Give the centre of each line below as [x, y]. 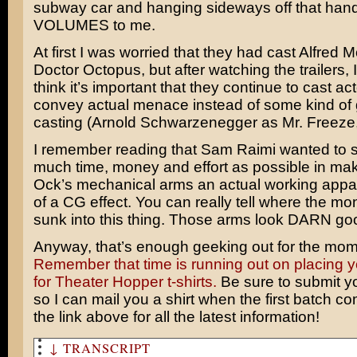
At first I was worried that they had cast [166, 52]
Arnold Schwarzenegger [174, 122]
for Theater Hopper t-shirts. [125, 282]
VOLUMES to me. [94, 25]
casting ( [62, 122]
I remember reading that [117, 149]
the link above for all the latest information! [176, 317]
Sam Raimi [238, 149]
